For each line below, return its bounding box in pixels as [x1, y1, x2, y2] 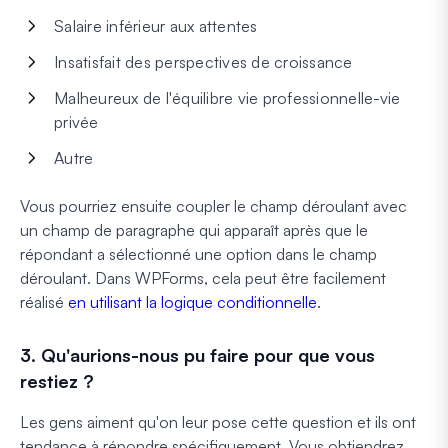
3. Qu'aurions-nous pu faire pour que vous [20, 343, 375, 366]
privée [54, 111, 99, 132]
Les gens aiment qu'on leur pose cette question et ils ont [20, 411, 416, 432]
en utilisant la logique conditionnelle [68, 291, 317, 312]
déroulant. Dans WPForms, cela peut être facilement [20, 267, 386, 288]
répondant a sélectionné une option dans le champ [20, 243, 377, 264]
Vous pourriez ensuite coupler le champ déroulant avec [20, 195, 407, 216]
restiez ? [20, 369, 94, 392]
